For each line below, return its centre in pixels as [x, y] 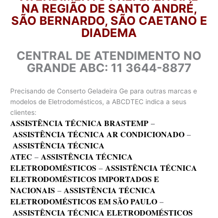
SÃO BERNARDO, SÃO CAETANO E [109, 20]
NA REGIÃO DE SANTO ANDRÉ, [109, 8]
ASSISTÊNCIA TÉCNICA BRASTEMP [80, 123]
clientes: [24, 112]
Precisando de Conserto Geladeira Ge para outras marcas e [104, 91]
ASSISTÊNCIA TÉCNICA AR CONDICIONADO [99, 134]
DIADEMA [109, 33]
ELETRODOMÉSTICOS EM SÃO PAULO [84, 201]
